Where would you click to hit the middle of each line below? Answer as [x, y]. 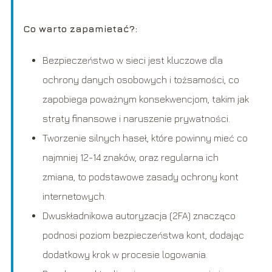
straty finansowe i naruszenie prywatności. [136, 119]
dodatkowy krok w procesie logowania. [125, 255]
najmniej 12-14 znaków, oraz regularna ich [130, 158]
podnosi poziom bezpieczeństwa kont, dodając [143, 235]
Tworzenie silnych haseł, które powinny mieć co [145, 138]
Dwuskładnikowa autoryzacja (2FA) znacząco [139, 216]
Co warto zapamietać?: [80, 29]
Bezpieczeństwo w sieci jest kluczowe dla [132, 60]
